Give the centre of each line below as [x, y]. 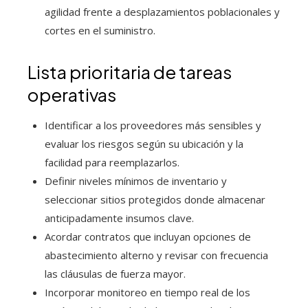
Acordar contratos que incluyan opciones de [148, 236]
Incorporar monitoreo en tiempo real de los [147, 292]
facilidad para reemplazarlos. [112, 162]
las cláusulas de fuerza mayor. [115, 273]
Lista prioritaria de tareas [130, 71]
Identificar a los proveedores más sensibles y [153, 125]
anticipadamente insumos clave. [119, 218]
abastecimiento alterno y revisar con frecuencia [156, 255]
